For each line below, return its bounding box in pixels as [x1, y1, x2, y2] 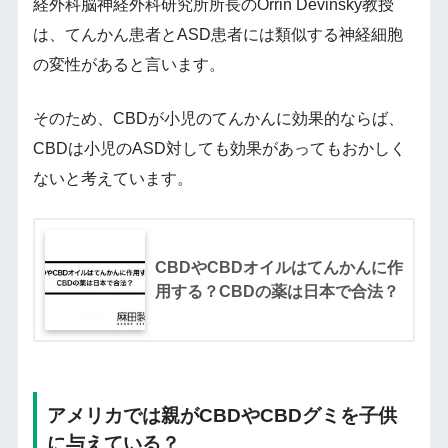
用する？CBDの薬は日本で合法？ [154, 282, 399, 300]
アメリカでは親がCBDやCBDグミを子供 [46, 404, 397, 426]
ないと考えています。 [32, 169, 193, 187]
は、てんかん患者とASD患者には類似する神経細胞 [32, 25, 403, 43]
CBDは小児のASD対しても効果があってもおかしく [32, 139, 406, 157]
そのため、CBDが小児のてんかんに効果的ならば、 [32, 109, 404, 127]
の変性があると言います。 [32, 55, 225, 73]
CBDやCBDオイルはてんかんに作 [154, 258, 403, 276]
